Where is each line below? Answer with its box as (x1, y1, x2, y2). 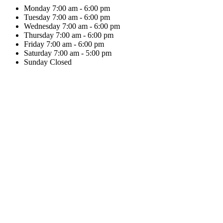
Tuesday (24, 13, 50, 21)
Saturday (24, 49, 52, 57)
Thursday (24, 31, 54, 39)
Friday (24, 40, 44, 48)
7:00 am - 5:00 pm (54, 49, 111, 57)
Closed (50, 58, 72, 66)
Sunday (24, 58, 48, 66)
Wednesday (24, 22, 60, 30)
